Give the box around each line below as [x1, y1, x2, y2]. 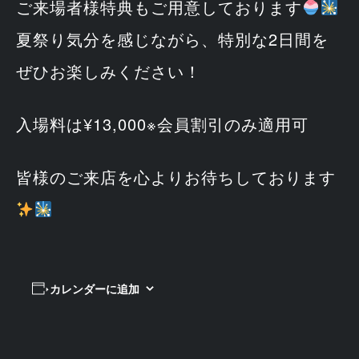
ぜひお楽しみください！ [16, 58, 201, 83]
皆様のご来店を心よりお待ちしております [16, 164, 336, 188]
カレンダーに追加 [49, 280, 139, 296]
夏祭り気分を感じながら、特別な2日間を [16, 26, 329, 50]
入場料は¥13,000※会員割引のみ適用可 [16, 111, 309, 135]
